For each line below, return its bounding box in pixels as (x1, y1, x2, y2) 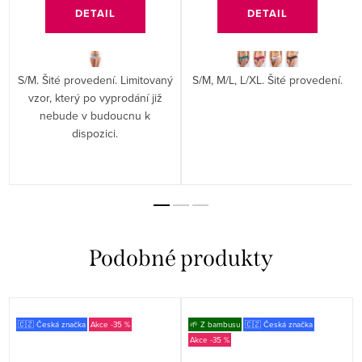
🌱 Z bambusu (190, 318, 241, 330)
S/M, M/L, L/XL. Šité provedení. (192, 72, 343, 89)
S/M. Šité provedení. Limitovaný (17, 72, 173, 89)
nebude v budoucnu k (40, 107, 151, 124)
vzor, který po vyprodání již (27, 90, 162, 107)
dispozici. (72, 125, 119, 142)
